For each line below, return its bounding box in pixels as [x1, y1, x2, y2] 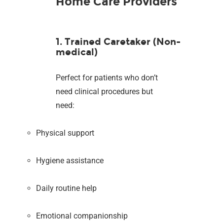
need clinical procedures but [56, 86, 153, 96]
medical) [56, 46, 98, 58]
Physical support [36, 128, 95, 138]
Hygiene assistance [36, 155, 104, 165]
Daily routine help [36, 183, 97, 193]
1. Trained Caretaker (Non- [56, 36, 181, 47]
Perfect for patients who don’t [56, 73, 158, 82]
